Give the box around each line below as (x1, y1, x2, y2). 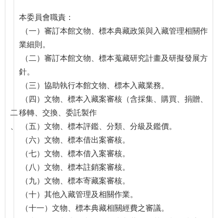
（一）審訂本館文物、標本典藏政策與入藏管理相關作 (19, 27, 208, 35)
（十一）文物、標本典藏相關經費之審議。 (19, 204, 169, 212)
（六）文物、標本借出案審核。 (19, 136, 130, 144)
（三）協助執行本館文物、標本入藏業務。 (19, 81, 169, 90)
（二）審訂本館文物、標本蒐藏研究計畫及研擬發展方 (19, 54, 208, 62)
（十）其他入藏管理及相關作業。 (19, 190, 138, 199)
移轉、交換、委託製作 (19, 109, 97, 117)
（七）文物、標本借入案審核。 (19, 149, 130, 158)
